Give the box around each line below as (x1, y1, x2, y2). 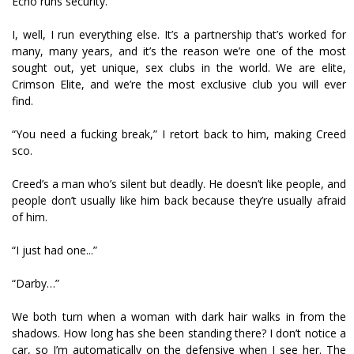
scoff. (12, 143, 32, 159)
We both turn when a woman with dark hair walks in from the (12, 309, 346, 325)
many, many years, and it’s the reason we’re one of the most (12, 43, 346, 59)
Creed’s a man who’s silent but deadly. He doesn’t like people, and (12, 176, 346, 192)
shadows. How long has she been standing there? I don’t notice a (12, 326, 346, 341)
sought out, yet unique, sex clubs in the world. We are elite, (12, 60, 346, 76)
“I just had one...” (12, 243, 97, 258)
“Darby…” (12, 276, 59, 292)
